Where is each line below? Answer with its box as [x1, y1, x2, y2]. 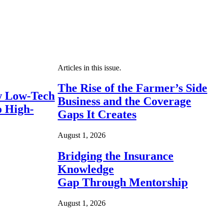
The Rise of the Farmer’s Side [58, 82, 207, 95]
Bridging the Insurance [58, 150, 174, 163]
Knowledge [58, 163, 114, 176]
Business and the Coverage [58, 95, 191, 108]
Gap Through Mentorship [58, 176, 188, 189]
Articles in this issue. [58, 63, 121, 72]
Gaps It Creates [58, 108, 136, 121]
